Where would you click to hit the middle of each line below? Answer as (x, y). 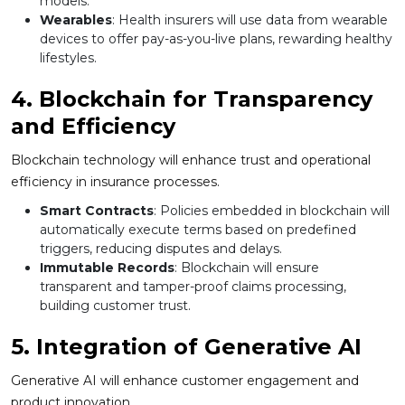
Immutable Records (107, 268)
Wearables (76, 20)
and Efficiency (93, 127)
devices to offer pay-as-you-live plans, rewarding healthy (216, 39)
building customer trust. (115, 306)
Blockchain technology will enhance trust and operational (191, 160)
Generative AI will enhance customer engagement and (185, 381)
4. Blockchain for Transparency (192, 99)
